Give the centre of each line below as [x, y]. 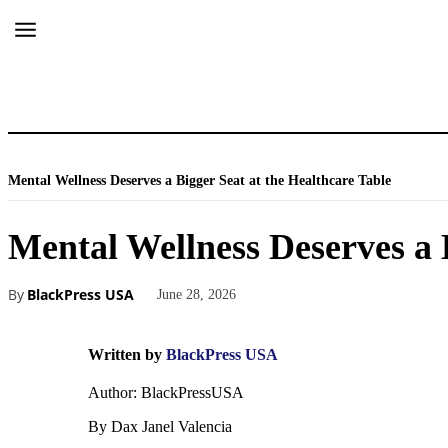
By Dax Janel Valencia [160, 426]
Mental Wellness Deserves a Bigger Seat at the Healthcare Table [199, 180]
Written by [125, 354]
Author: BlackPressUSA [166, 392]
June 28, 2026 [196, 294]
